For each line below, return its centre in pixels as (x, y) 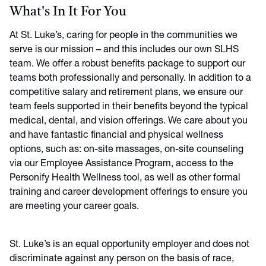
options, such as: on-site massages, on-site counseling (126, 150)
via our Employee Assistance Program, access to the (121, 164)
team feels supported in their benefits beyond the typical (129, 107)
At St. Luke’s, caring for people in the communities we (123, 36)
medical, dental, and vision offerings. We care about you (129, 121)
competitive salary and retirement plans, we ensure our (126, 93)
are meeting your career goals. (74, 207)
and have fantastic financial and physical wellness (116, 135)
